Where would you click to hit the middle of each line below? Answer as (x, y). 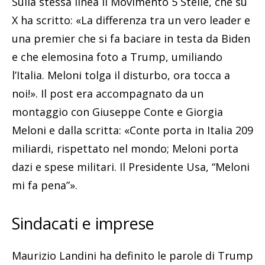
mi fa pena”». (45, 185)
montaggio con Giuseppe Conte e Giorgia (117, 112)
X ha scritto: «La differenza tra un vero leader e (131, 20)
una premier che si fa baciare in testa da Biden (131, 39)
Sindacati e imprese (83, 224)
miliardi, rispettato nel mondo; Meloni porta (125, 149)
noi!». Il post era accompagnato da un (108, 94)
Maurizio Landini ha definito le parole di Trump (132, 256)
